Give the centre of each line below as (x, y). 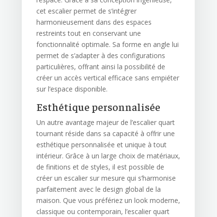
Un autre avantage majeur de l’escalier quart (105, 123)
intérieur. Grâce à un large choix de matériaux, (108, 156)
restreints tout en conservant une (88, 33)
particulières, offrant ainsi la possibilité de (101, 67)
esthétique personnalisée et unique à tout (101, 145)
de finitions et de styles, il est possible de (100, 167)
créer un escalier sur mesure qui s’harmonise (106, 178)
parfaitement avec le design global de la (98, 189)
